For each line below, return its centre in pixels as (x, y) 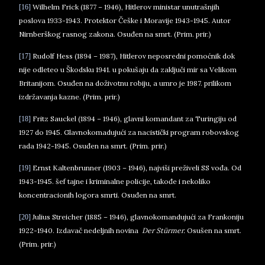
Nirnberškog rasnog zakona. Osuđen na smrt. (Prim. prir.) (115, 34)
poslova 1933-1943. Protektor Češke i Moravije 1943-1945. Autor (125, 20)
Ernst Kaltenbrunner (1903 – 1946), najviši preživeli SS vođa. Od (136, 168)
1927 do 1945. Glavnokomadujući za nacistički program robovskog (129, 132)
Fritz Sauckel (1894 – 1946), (77, 119)
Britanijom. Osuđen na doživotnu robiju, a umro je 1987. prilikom (125, 83)
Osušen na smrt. (214, 230)
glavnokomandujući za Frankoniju (187, 217)
